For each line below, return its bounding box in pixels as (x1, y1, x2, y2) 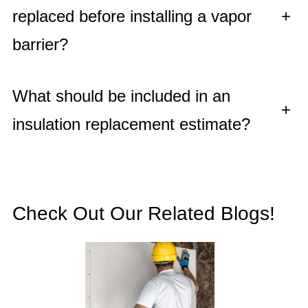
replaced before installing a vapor (12, 6, 252, 25)
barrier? (12, 34, 68, 54)
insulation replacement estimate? (12, 114, 250, 133)
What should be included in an (12, 86, 230, 105)
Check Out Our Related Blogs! (12, 202, 275, 224)
